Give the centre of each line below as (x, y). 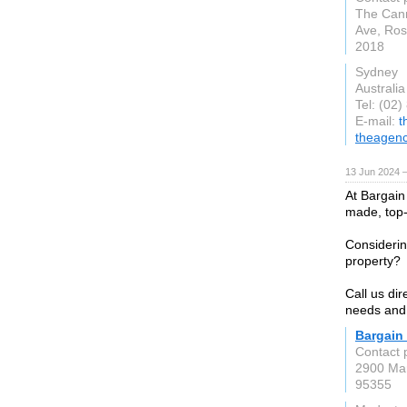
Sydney (377, 72)
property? (373, 261)
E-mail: (377, 121)
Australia (380, 88)
